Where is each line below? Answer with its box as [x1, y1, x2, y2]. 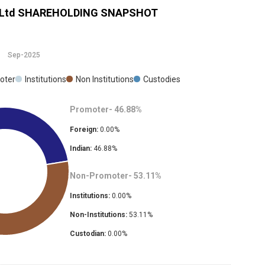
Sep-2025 [8, 51, 40, 60]
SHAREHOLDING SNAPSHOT [15, 7, 158, 20]
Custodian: [69, 230, 106, 238]
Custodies [143, 75, 180, 85]
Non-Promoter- [69, 171, 132, 181]
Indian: [69, 144, 92, 153]
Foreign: [69, 125, 98, 134]
